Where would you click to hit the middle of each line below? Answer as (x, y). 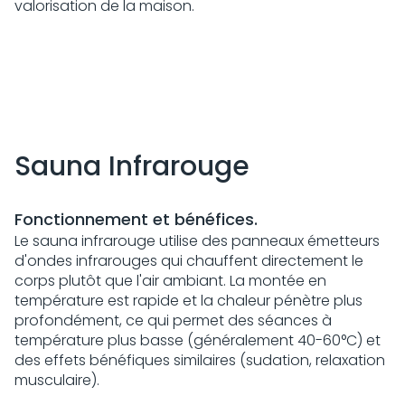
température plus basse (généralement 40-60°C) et (198, 340)
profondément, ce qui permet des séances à (173, 320)
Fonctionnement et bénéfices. (136, 219)
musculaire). (59, 380)
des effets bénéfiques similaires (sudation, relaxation (200, 360)
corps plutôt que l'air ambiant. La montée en (170, 281)
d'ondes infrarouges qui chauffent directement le (189, 261)
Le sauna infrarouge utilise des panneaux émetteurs (197, 241)
